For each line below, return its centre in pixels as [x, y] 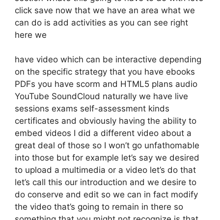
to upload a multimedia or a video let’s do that [105, 170]
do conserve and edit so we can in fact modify [106, 194]
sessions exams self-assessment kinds [92, 109]
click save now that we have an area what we [105, 10]
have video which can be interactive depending [108, 59]
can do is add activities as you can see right [101, 22]
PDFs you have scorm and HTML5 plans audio [106, 84]
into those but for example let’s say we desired [107, 158]
